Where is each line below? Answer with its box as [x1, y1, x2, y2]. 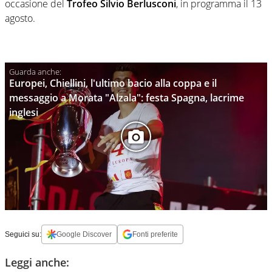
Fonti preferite [132, 230, 178, 239]
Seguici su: [5, 230, 41, 239]
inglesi [9, 106, 38, 120]
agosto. [5, 12, 35, 25]
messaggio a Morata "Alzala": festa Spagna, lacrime [9, 91, 244, 105]
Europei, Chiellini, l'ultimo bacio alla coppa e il [9, 76, 217, 90]
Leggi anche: [5, 255, 69, 270]
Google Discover [56, 230, 112, 239]
